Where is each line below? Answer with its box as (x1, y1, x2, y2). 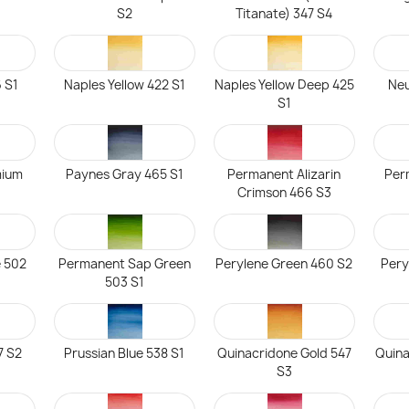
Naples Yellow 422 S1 (63, 77, 185, 93)
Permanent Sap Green (58, 256, 191, 272)
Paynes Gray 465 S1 (65, 166, 184, 183)
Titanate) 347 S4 (236, 5, 333, 22)
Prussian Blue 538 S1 (64, 345, 185, 362)
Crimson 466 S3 (236, 184, 331, 201)
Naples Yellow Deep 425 (214, 77, 354, 93)
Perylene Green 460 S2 (215, 256, 353, 272)
